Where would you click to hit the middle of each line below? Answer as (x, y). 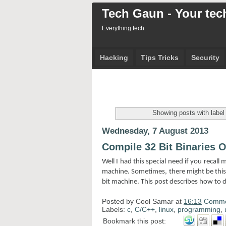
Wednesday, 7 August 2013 (155, 131)
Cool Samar (155, 201)
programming (199, 209)
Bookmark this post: (134, 221)
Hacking (114, 58)
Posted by (119, 201)
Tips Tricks (159, 58)
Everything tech (123, 28)
